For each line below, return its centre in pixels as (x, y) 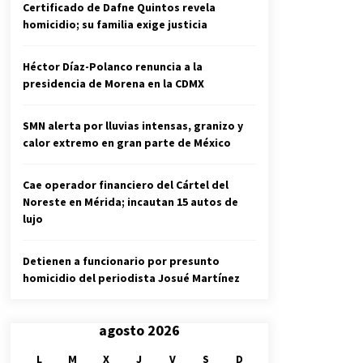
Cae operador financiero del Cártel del (126, 185)
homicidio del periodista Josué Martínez (131, 278)
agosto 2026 (139, 331)
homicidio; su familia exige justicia (115, 25)
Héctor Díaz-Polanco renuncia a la (113, 67)
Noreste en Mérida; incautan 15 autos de (130, 202)
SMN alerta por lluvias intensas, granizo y (133, 126)
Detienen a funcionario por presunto (121, 261)
